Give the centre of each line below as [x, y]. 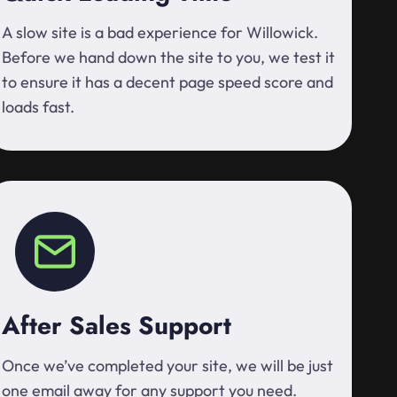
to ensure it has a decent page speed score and [167, 82]
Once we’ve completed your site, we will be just [167, 366]
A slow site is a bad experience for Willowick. [160, 32]
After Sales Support [117, 326]
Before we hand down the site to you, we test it [168, 57]
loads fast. [38, 107]
